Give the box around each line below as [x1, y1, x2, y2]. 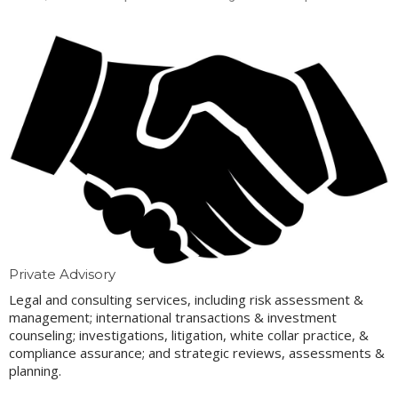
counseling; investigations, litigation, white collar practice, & [9, 326, 369, 345]
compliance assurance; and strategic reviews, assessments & [9, 344, 385, 362]
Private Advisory [9, 266, 115, 283]
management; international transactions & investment [9, 308, 337, 327]
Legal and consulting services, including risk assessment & [9, 291, 363, 309]
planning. [9, 362, 61, 380]
